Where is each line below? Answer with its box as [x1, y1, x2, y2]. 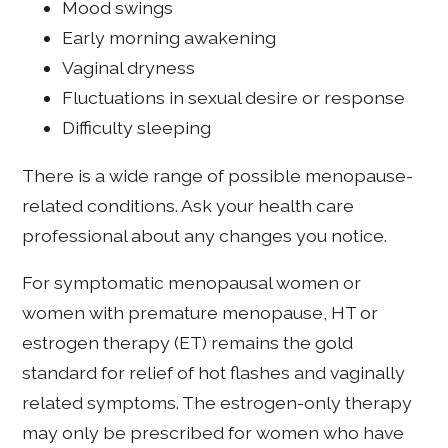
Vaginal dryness [62, 57, 196, 79]
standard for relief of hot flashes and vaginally [22, 362, 406, 384]
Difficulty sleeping [62, 117, 212, 139]
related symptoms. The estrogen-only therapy [22, 392, 413, 414]
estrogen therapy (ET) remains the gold [22, 332, 354, 354]
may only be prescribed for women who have [22, 422, 405, 444]
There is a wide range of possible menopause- [22, 164, 414, 186]
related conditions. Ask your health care [22, 194, 355, 216]
